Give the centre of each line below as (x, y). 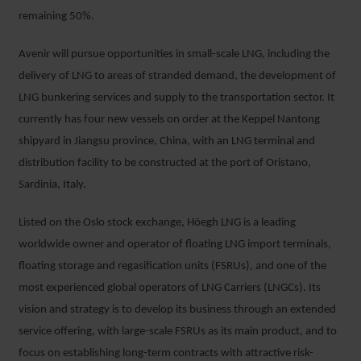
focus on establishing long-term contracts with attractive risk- (166, 353)
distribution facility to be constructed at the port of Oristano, (165, 163)
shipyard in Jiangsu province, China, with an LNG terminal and (167, 141)
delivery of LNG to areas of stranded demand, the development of (177, 76)
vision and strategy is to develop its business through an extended (177, 310)
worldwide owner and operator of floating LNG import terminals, (175, 245)
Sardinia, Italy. (52, 185)
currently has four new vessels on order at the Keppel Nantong (169, 120)
